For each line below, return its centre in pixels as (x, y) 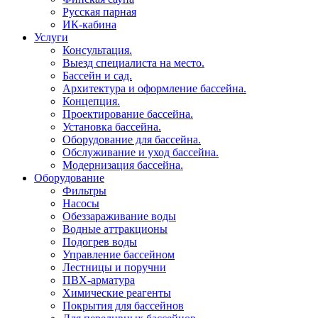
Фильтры (84, 191)
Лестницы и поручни (114, 267)
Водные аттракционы (115, 229)
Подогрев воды (100, 242)
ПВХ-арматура (99, 280)
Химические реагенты (117, 293)
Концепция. (91, 101)
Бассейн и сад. (97, 76)
